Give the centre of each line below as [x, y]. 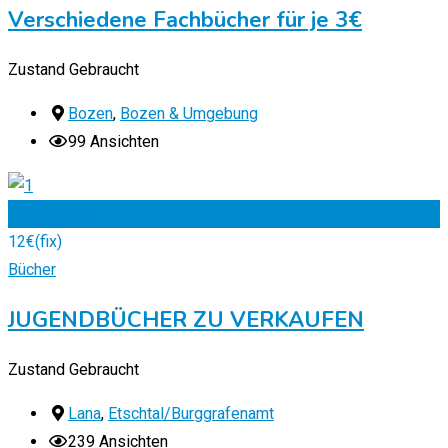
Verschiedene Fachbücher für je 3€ [185, 20]
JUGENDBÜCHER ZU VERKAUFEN [186, 320]
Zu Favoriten [51, 214]
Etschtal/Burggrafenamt [191, 414]
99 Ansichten [113, 142]
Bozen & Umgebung [189, 114]
